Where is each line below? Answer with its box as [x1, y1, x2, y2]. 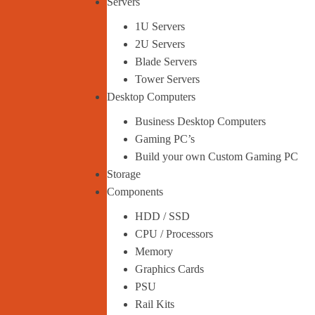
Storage [107, 168, 141, 180]
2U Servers [135, 38, 185, 50]
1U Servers [135, 20, 185, 32]
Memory [135, 245, 173, 257]
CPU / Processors [135, 228, 213, 240]
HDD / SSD [135, 210, 190, 222]
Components [107, 186, 163, 198]
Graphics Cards [135, 263, 204, 275]
